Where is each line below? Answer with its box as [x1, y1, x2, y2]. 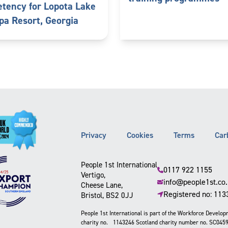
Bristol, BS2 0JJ [80, 190, 133, 201]
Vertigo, [80, 169, 105, 180]
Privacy [80, 129, 106, 140]
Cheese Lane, [80, 180, 123, 190]
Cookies [126, 129, 153, 140]
